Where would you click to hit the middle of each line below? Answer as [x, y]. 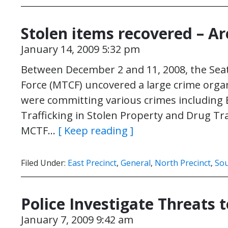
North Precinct [183, 163]
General [136, 163]
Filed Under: [44, 163]
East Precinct [92, 163]
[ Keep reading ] [96, 131]
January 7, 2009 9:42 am [77, 220]
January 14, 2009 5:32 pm [80, 49]
